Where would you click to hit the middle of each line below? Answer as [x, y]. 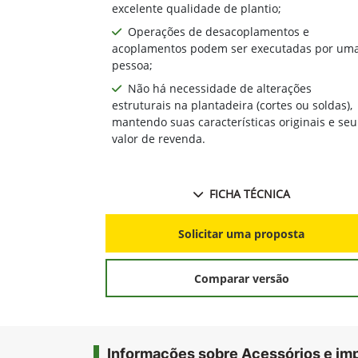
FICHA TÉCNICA [249, 194]
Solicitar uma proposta [241, 233]
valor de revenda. [159, 139]
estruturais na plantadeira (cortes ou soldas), [232, 105]
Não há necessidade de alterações [220, 89]
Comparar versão [241, 278]
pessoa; [132, 66]
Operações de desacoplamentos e [219, 32]
